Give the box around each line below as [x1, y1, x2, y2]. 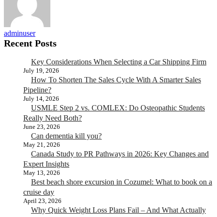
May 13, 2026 [23, 169, 60, 176]
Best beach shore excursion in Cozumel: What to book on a [31, 177, 212, 186]
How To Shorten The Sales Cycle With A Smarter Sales [31, 75, 201, 84]
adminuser [4, 29, 35, 37]
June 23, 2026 [23, 123, 60, 130]
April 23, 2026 [23, 197, 62, 204]
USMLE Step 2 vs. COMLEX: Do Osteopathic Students [31, 103, 205, 112]
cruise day [23, 187, 54, 196]
